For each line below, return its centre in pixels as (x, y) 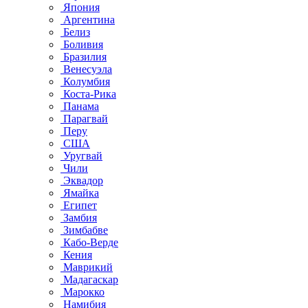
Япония (81, 7)
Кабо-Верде (91, 242)
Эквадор (83, 180)
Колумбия (87, 81)
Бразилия (85, 57)
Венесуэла (88, 69)
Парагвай (86, 119)
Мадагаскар (91, 279)
